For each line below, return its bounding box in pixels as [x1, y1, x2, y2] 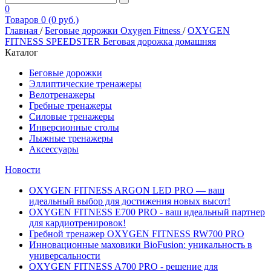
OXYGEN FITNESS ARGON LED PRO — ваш [29, 185, 224, 195]
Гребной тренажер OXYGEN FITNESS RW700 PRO [29, 229, 244, 239]
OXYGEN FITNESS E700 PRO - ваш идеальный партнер [29, 207, 265, 217]
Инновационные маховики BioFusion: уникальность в [29, 240, 252, 250]
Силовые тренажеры [29, 111, 114, 122]
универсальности [29, 250, 100, 261]
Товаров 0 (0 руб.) [5, 15, 79, 25]
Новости [5, 165, 41, 175]
